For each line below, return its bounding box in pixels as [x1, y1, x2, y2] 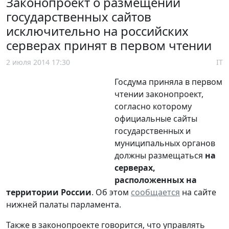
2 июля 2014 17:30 [6, 57, 70, 67]
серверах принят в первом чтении [6, 36, 212, 54]
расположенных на [114, 174, 197, 186]
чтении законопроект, [114, 88, 203, 100]
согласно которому [114, 100, 192, 112]
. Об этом [91, 186, 131, 198]
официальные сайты [114, 112, 197, 124]
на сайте [180, 186, 216, 198]
